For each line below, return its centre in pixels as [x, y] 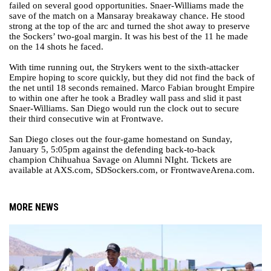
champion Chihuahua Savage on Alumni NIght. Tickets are [120, 160]
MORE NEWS [34, 207]
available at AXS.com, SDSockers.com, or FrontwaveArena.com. [132, 170]
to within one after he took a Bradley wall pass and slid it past [125, 98]
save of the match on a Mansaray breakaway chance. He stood [127, 16]
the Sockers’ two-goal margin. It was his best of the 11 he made [129, 36]
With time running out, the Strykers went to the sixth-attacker [124, 67]
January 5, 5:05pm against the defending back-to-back [112, 149]
